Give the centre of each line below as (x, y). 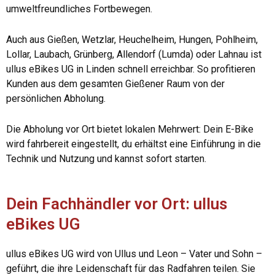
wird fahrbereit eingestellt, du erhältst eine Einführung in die (134, 144)
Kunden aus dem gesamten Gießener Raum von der (115, 84)
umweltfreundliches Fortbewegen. (79, 9)
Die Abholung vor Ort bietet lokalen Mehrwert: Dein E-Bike (130, 129)
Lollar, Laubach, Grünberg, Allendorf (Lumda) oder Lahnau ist (134, 55)
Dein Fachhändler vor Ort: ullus (117, 204)
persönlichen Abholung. (56, 99)
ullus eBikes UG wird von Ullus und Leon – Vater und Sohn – (134, 254)
